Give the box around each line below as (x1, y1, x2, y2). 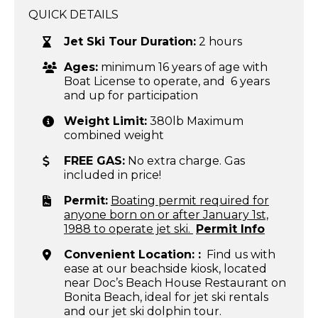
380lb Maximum (147, 114, 243, 128)
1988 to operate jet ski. (64, 222, 193, 236)
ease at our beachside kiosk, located (64, 262, 267, 275)
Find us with (201, 248, 275, 261)
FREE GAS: (64, 154, 125, 168)
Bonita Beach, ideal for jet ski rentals (64, 290, 268, 304)
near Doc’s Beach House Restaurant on (64, 276, 286, 290)
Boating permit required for (111, 194, 269, 207)
